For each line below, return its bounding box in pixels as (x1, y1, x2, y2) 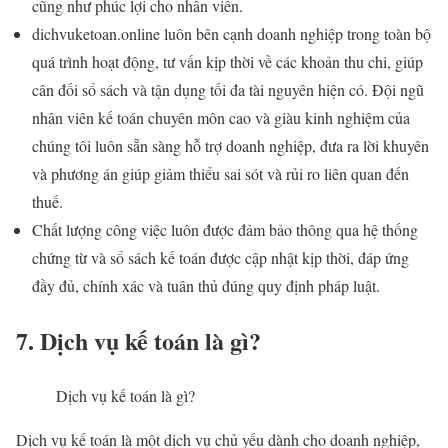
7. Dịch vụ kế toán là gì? (16, 322, 261, 358)
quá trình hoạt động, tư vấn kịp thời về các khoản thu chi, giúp (32, 50, 423, 72)
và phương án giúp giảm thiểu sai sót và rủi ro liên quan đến (32, 162, 409, 184)
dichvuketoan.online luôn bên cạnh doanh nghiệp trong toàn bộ (32, 22, 431, 44)
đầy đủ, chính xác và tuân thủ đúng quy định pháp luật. (32, 274, 380, 296)
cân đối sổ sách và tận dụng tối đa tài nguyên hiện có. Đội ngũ (32, 78, 424, 100)
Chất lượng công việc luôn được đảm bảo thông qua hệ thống (32, 218, 418, 240)
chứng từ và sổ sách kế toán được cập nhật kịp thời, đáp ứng (32, 246, 409, 268)
